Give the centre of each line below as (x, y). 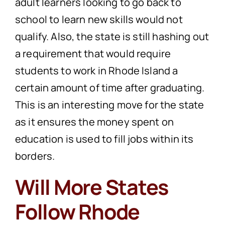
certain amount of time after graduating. (110, 88)
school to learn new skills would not (99, 20)
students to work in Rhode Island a (96, 71)
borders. (35, 156)
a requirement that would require (93, 54)
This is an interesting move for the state (109, 105)
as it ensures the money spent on (94, 122)
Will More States (92, 187)
